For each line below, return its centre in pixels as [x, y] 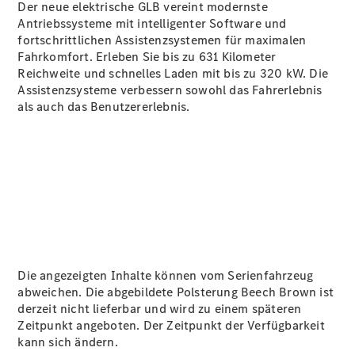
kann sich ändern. [68, 342]
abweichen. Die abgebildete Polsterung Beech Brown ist [176, 292]
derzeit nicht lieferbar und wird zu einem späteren [160, 309]
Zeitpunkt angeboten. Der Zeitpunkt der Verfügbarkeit [171, 325]
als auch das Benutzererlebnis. [104, 107]
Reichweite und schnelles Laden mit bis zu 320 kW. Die [173, 73]
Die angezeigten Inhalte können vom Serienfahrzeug [166, 275]
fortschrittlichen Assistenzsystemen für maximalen [162, 40]
